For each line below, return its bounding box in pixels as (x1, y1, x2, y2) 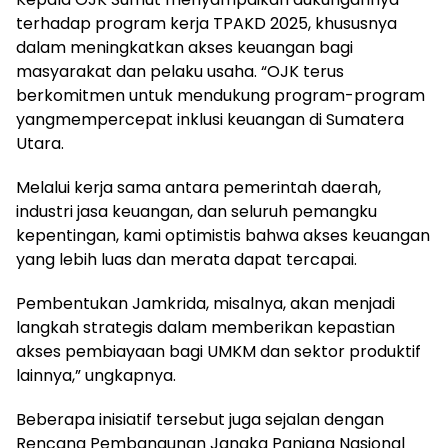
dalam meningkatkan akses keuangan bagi (16, 35, 353, 59)
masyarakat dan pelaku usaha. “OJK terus (16, 59, 344, 83)
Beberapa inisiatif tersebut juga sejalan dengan (16, 407, 384, 431)
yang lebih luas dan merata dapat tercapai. (16, 247, 357, 271)
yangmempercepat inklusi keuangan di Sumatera (16, 107, 404, 131)
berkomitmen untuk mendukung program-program (16, 83, 425, 107)
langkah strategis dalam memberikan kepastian (16, 315, 395, 339)
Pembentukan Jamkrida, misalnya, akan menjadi (16, 291, 395, 315)
